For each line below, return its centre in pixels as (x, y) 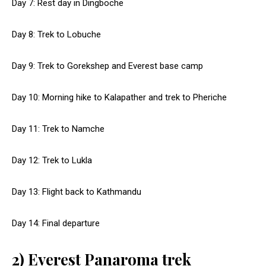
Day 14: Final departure (56, 224)
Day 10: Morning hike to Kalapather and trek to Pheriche (119, 98)
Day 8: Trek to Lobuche (56, 35)
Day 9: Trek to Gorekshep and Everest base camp (107, 66)
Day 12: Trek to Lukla (52, 161)
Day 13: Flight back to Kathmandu (77, 192)
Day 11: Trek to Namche (58, 129)
